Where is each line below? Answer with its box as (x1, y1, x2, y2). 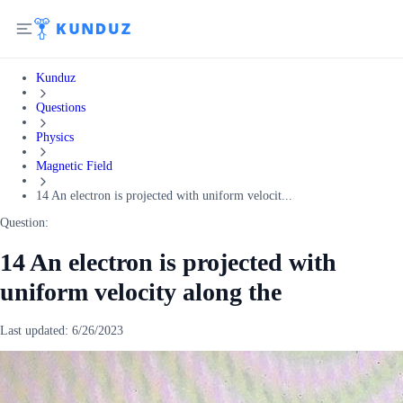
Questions (36, 100, 85, 114)
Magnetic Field (36, 159, 112, 174)
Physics (36, 130, 74, 144)
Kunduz (36, 71, 76, 85)
